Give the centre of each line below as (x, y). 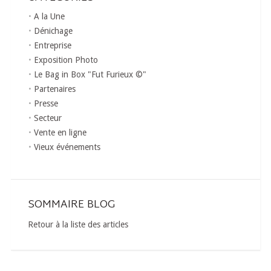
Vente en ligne (60, 132)
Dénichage (53, 31)
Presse (46, 103)
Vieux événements (67, 147)
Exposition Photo (66, 60)
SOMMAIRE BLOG (71, 204)
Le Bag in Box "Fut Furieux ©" (90, 74)
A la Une (49, 16)
